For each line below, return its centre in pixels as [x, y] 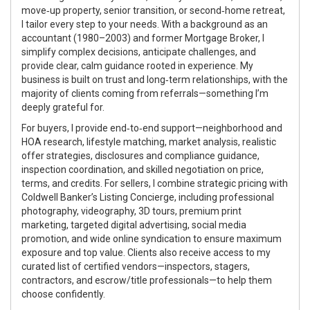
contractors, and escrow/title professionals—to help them [147, 280]
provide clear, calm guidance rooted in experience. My [137, 65]
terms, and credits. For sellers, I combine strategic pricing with [155, 183]
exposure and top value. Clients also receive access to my [146, 252]
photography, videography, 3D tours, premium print [131, 211]
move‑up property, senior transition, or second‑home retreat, [153, 10]
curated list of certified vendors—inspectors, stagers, [136, 266]
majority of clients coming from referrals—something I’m [145, 93]
